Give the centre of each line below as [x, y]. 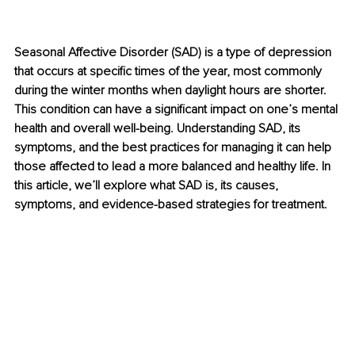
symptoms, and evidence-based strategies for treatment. [171, 205]
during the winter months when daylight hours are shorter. [172, 91]
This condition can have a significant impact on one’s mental [177, 110]
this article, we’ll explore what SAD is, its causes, [148, 186]
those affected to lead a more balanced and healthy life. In [174, 167]
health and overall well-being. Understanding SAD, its [159, 129]
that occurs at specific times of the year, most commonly [170, 72]
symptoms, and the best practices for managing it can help [174, 148]
